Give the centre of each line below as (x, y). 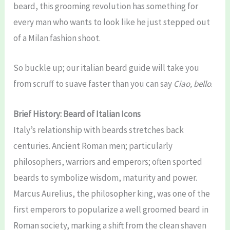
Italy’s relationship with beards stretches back (99, 130)
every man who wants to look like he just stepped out (112, 22)
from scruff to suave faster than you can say (94, 84)
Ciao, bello (193, 84)
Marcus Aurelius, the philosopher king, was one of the (112, 193)
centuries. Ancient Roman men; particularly (93, 146)
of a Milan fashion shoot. (57, 38)
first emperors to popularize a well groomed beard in (111, 209)
